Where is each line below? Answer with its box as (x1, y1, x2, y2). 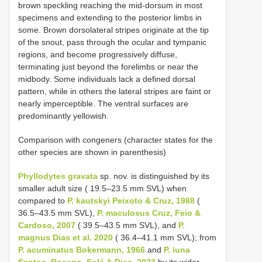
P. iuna (164, 244, 190, 254)
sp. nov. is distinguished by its (98, 171, 209, 181)
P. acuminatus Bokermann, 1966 (18, 244, 145, 254)
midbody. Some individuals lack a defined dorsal (18, 74, 195, 84)
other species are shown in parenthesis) (18, 147, 166, 157)
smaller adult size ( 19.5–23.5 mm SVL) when (18, 183, 187, 193)
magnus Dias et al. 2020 (18, 232, 113, 242)
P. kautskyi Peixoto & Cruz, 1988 (67, 195, 195, 205)
